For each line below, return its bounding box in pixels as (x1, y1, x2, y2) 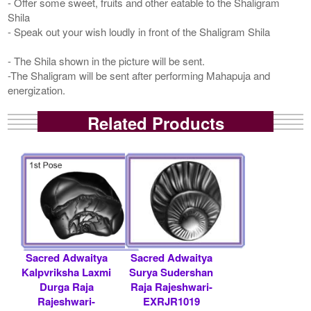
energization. (8, 82, 66, 97)
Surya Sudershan (129, 264, 213, 280)
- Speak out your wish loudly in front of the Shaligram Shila (8, 24, 271, 39)
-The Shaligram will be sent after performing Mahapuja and (8, 67, 271, 83)
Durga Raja (39, 278, 94, 294)
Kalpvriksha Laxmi (22, 264, 112, 280)
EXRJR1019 (142, 293, 200, 309)
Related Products (87, 110, 224, 135)
